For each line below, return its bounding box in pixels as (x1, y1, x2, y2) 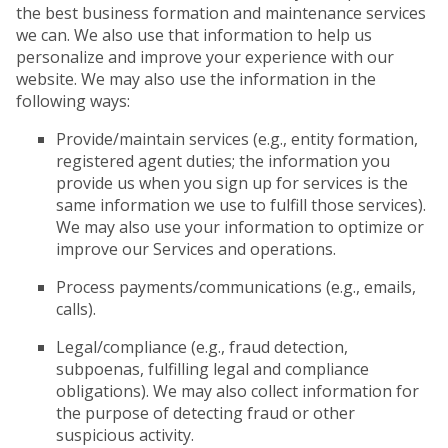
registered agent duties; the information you (56, 150, 390, 172)
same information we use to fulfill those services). (56, 194, 426, 216)
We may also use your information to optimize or (56, 216, 424, 238)
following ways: (16, 90, 130, 112)
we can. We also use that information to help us (16, 24, 372, 46)
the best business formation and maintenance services (16, 2, 426, 24)
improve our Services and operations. (56, 238, 336, 260)
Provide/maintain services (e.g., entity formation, (56, 128, 418, 150)
